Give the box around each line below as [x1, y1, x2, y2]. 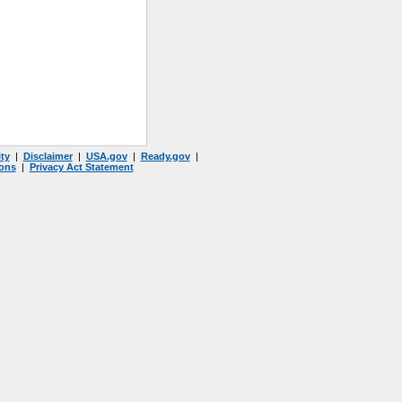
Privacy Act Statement [29, 162, 134, 172]
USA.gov [85, 151, 127, 162]
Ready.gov [140, 151, 190, 162]
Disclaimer [22, 151, 73, 162]
